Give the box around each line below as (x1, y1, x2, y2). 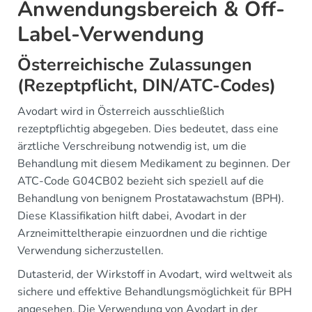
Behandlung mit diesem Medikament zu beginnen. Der (17, 156, 290, 172)
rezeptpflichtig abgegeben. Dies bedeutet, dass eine (17, 121, 279, 137)
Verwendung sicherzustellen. (17, 243, 164, 259)
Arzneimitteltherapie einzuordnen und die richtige (17, 226, 267, 242)
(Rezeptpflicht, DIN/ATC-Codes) (17, 74, 276, 98)
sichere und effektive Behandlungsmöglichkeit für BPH (17, 284, 292, 300)
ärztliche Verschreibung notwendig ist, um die (17, 139, 247, 155)
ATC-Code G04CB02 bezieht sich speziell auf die (17, 173, 264, 189)
